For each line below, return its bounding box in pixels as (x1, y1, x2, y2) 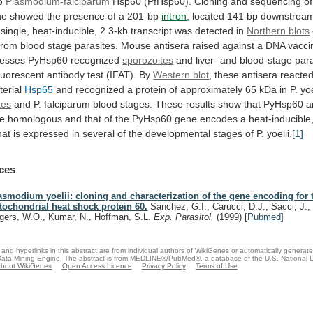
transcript (131, 24, 173, 36)
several (82, 127, 115, 139)
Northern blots (247, 24, 310, 36)
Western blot (153, 68, 210, 80)
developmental (145, 127, 211, 139)
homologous (8, 112, 63, 124)
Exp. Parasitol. (154, 212, 217, 223)
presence (64, 10, 105, 22)
